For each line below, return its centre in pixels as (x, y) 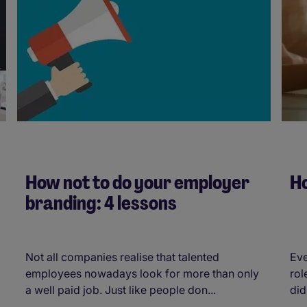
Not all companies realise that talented (122, 257)
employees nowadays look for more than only (142, 273)
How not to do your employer (137, 182)
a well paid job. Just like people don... (121, 290)
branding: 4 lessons (101, 203)
